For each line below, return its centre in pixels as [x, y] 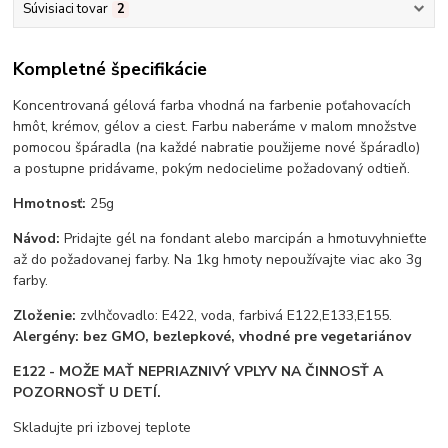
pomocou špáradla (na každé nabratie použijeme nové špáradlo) [217, 147]
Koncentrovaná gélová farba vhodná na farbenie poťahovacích [212, 105]
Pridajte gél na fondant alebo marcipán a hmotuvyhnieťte [246, 238]
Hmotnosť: [52, 203]
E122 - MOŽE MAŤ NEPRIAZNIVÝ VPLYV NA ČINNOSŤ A [198, 371]
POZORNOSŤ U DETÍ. [87, 392]
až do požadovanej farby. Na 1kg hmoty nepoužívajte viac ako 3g [218, 259]
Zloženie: [47, 315]
